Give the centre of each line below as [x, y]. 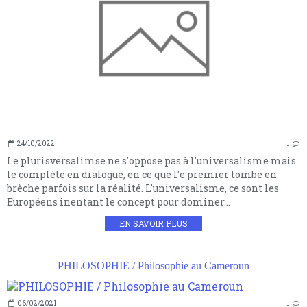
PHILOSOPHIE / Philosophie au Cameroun [153, 265]
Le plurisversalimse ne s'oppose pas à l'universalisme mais [151, 160]
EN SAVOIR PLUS [153, 223]
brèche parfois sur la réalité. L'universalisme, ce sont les [143, 188]
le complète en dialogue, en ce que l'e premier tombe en [142, 174]
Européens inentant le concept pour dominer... [119, 201]
